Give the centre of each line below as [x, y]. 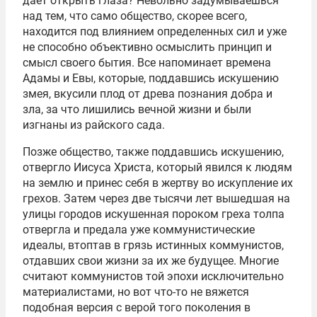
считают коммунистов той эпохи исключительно [153, 276]
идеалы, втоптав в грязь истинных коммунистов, [153, 245]
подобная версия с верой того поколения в [137, 307]
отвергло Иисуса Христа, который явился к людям [157, 167]
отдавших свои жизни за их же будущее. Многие [151, 260]
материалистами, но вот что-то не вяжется [136, 292]
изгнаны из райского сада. [94, 125]
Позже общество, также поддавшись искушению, [153, 151]
